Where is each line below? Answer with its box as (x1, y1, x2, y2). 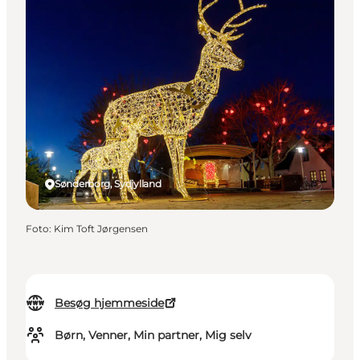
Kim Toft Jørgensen (54, 223, 148, 235)
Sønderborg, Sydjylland (55, 178, 162, 190)
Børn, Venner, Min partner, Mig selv (55, 328, 252, 343)
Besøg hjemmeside (55, 296, 164, 311)
